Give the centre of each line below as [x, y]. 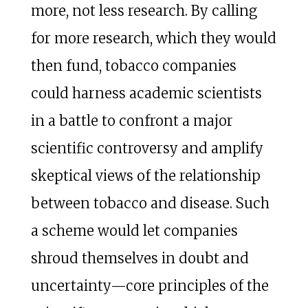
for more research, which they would [153, 38]
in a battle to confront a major [132, 120]
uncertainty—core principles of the [150, 285]
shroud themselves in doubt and [140, 258]
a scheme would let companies [134, 230]
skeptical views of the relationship [145, 175]
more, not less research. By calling [144, 10]
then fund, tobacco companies [133, 65]
